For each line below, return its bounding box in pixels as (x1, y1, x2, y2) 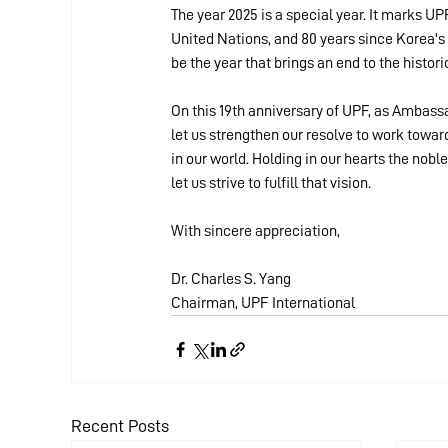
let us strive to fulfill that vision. (171, 175, 371, 191)
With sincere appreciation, (171, 223, 340, 239)
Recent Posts (71, 417, 169, 435)
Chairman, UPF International (171, 295, 355, 311)
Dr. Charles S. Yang (171, 271, 291, 287)
